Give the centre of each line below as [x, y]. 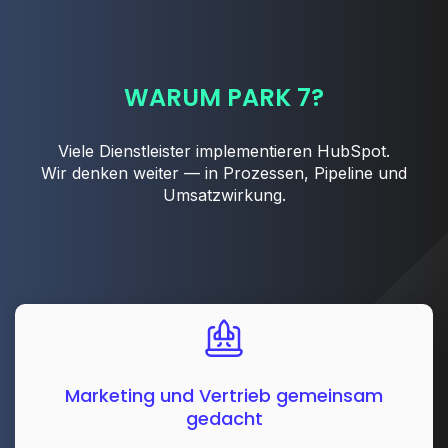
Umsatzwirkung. [224, 195]
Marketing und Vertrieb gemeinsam [224, 396]
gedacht [224, 419]
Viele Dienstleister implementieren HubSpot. [224, 151]
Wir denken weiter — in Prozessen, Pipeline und [224, 173]
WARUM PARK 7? [224, 98]
